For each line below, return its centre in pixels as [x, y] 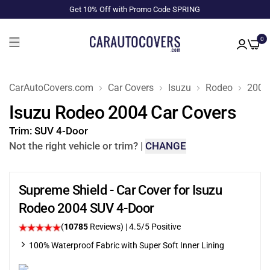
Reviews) [107, 227]
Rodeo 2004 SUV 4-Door [86, 208]
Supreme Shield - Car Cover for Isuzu [121, 190]
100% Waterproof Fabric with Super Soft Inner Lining [127, 245]
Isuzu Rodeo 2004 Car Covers [122, 112]
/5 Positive [161, 227]
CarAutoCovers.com [51, 87]
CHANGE [166, 146]
